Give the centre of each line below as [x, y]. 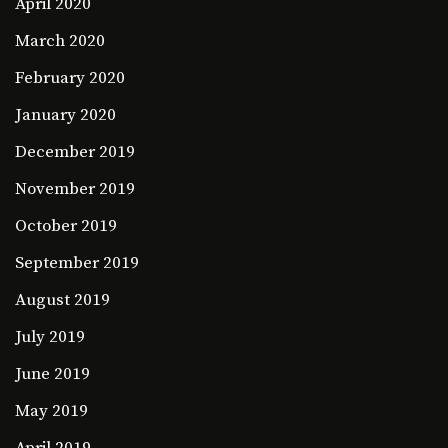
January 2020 [65, 114]
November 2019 [75, 188]
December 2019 [75, 151]
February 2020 [70, 77]
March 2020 [60, 40]
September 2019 [77, 262]
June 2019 [52, 373]
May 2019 [51, 410]
